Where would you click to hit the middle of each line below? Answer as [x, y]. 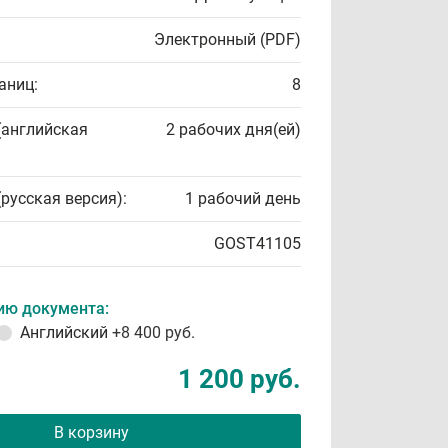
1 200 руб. [239, 379]
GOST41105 [257, 243]
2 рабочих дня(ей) [233, 129]
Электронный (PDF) [227, 39]
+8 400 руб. [153, 332]
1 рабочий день [243, 198]
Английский [66, 332]
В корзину [91, 432]
